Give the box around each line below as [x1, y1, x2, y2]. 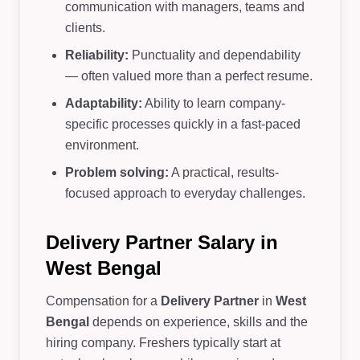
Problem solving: [65, 166, 169, 179]
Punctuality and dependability [129, 48, 301, 62]
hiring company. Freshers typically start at [46, 336, 280, 350]
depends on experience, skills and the [89, 315, 308, 329]
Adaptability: [65, 96, 142, 110]
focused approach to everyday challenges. [65, 186, 305, 200]
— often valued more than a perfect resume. [65, 69, 313, 83]
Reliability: [65, 48, 129, 62]
